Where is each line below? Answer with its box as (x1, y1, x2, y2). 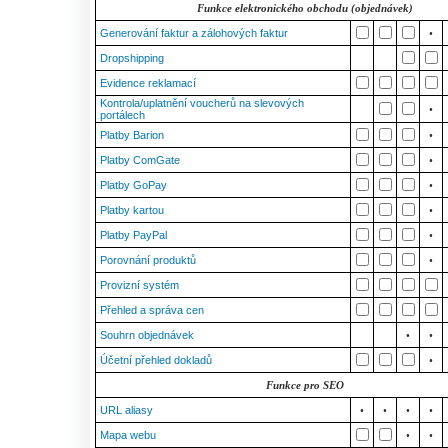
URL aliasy (100, 404, 153, 416)
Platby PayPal (100, 229, 167, 241)
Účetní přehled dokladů (100, 354, 212, 366)
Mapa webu (100, 429, 156, 441)
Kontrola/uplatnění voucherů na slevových (100, 97, 304, 109)
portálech (100, 109, 145, 121)
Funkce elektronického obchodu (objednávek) (196, 2, 413, 14)
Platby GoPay (100, 179, 167, 191)
